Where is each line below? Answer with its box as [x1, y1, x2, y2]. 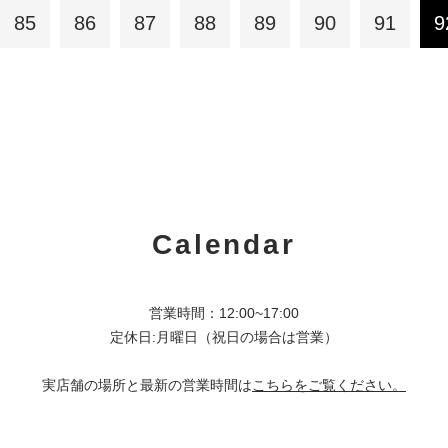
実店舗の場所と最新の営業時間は [42, 377, 252, 393]
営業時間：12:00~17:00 [149, 305, 299, 321]
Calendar [152, 229, 296, 260]
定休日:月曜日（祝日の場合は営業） [110, 329, 338, 345]
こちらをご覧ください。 [252, 377, 406, 393]
